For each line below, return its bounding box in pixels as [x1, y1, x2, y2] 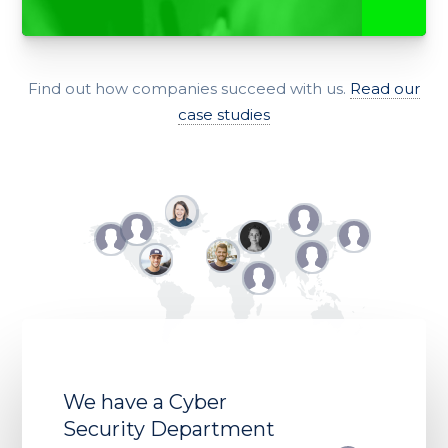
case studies [178, 105, 270, 125]
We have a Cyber [62, 390, 227, 415]
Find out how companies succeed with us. [28, 79, 350, 99]
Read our [350, 79, 420, 99]
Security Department [62, 417, 275, 442]
